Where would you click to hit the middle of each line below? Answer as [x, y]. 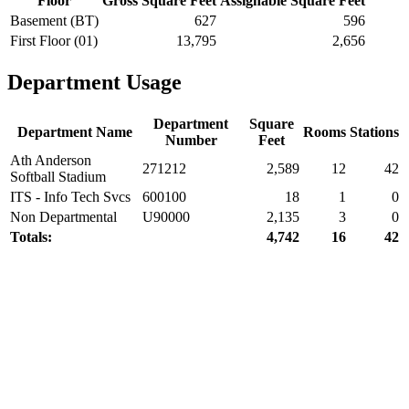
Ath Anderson [51, 160]
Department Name [74, 131]
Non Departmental [63, 216]
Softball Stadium [58, 176]
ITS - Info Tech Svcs [70, 196]
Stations [374, 131]
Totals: [31, 236]
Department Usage [94, 82]
